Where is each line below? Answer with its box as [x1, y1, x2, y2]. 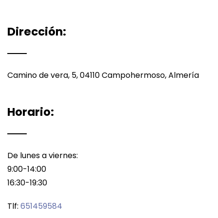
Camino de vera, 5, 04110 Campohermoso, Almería [7, 70, 199, 81]
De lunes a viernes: [7, 150, 78, 162]
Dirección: [7, 24, 66, 40]
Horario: [7, 104, 54, 120]
